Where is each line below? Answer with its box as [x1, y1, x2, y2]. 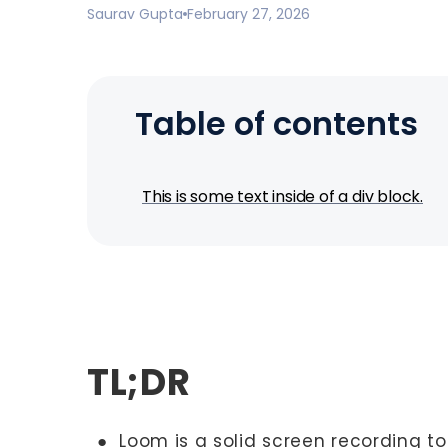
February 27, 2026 [187, 4, 310, 24]
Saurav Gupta [87, 4, 183, 24]
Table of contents [135, 101, 418, 146]
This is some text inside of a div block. [142, 185, 423, 208]
